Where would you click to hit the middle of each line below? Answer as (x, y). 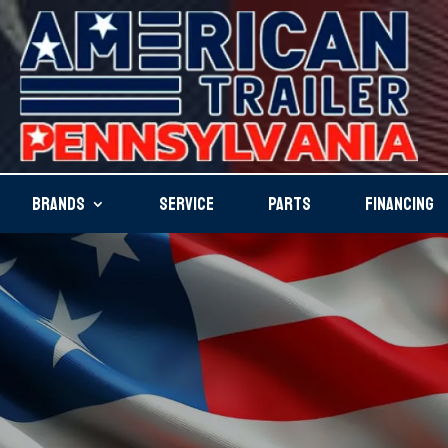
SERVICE (186, 203)
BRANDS (58, 203)
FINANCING (399, 203)
